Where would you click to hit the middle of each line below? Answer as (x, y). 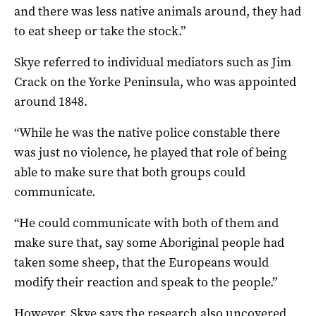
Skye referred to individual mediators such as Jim (153, 62)
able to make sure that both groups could (130, 172)
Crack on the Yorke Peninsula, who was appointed (155, 82)
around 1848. (51, 102)
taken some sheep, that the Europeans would (141, 263)
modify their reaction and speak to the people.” (146, 282)
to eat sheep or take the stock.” (100, 31)
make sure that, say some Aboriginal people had (149, 243)
